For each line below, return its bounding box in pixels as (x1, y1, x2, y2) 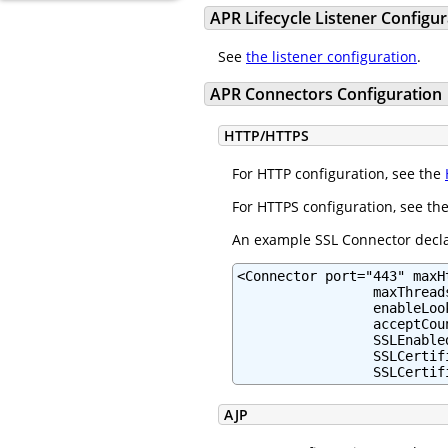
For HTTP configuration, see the (232, 164, 445, 184)
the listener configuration (246, 46, 417, 66)
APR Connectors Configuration (210, 83, 442, 106)
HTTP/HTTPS (224, 125, 309, 145)
